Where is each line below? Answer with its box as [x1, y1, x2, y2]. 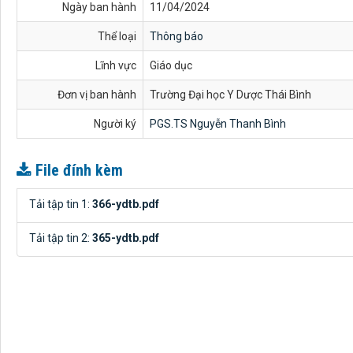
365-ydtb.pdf [92, 232, 159, 244]
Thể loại [98, 30, 136, 43]
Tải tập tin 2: [29, 232, 92, 244]
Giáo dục [150, 59, 192, 72]
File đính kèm [35, 161, 123, 180]
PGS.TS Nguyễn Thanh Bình [150, 117, 286, 130]
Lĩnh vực [95, 59, 136, 72]
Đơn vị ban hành [58, 88, 136, 101]
